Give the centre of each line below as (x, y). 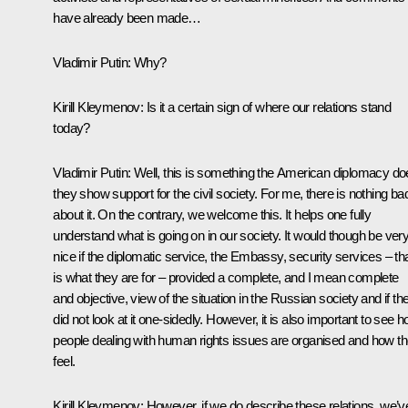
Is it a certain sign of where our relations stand (267, 107)
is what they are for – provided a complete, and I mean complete (226, 277)
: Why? (147, 62)
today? (71, 127)
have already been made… (127, 17)
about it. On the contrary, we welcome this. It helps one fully (212, 214)
